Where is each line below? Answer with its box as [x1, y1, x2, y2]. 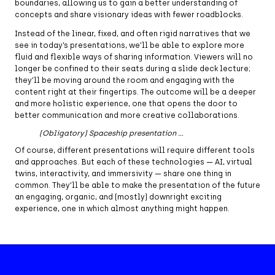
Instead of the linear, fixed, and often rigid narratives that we [15, 29, 250, 38]
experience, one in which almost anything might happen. [15, 204, 230, 213]
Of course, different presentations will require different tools [15, 145, 255, 155]
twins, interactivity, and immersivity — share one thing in [15, 169, 231, 178]
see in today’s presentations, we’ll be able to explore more [15, 41, 244, 50]
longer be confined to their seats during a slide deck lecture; [15, 64, 250, 73]
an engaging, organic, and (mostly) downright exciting [15, 192, 222, 201]
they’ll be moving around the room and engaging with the [15, 76, 234, 85]
